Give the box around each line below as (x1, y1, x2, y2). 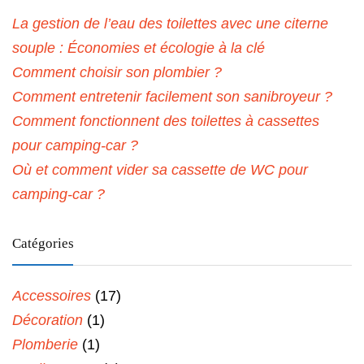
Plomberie (12, 336, 78, 353)
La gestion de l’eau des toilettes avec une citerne (12, 15, 328, 32)
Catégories (12, 235, 74, 251)
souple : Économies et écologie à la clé (12, 39, 265, 56)
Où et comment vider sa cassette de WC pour (12, 161, 308, 178)
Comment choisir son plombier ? (12, 63, 222, 80)
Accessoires (12, 287, 91, 304)
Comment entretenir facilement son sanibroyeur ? (12, 88, 332, 105)
